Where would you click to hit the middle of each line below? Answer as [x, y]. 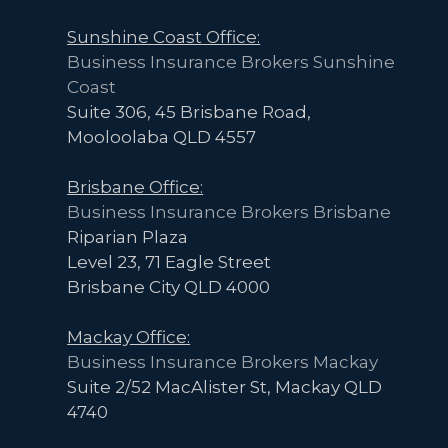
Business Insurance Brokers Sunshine [231, 62]
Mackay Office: [129, 337]
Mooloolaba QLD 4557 [162, 137]
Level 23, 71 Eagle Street [169, 262]
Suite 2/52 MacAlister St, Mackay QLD [225, 387]
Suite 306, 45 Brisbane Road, [189, 112]
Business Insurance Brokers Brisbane [229, 212]
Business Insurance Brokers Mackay [223, 362]
